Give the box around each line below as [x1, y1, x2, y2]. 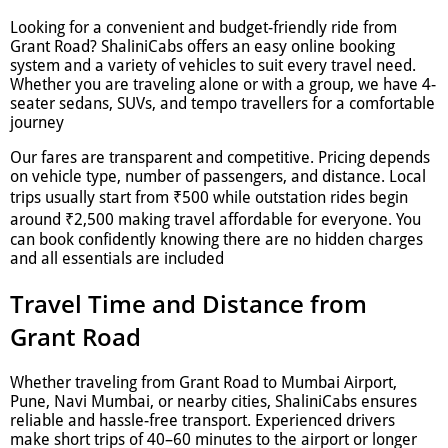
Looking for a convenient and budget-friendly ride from [10, 17, 397, 37]
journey [10, 112, 64, 132]
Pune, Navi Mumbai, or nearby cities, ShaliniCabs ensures [10, 392, 417, 412]
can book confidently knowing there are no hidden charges [10, 229, 423, 249]
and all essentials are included [10, 248, 224, 268]
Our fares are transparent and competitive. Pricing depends [10, 147, 430, 167]
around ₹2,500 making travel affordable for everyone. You [10, 209, 421, 229]
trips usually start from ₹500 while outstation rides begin [10, 187, 408, 207]
